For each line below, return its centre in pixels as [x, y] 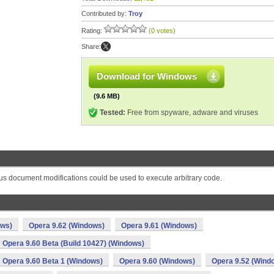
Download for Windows [147, 76]
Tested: [113, 113]
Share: [91, 46]
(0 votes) [162, 31]
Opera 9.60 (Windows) [157, 261]
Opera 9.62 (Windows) [67, 226]
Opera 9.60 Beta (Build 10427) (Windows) [73, 243]
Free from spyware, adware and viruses [192, 113]
